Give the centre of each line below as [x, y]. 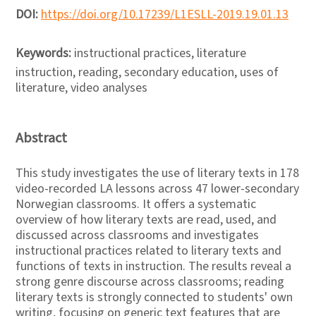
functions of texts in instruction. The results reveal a [153, 266]
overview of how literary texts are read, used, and [146, 220]
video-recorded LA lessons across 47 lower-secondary [157, 189]
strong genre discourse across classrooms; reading [150, 282]
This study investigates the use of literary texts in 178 [157, 173]
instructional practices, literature [160, 53]
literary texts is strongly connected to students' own [154, 297]
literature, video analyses [81, 88]
